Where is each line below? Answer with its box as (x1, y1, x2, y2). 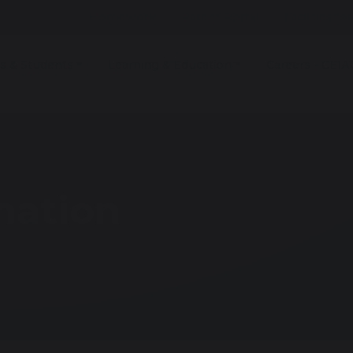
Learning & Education (108, 58, 232, 72)
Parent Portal (180, 9, 258, 24)
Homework (88, 9, 155, 24)
